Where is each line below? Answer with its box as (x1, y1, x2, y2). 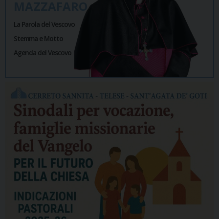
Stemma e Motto (14, 34, 63, 44)
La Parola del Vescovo (14, 20, 75, 29)
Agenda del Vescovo (14, 48, 71, 58)
